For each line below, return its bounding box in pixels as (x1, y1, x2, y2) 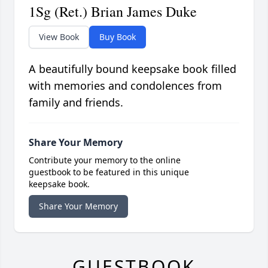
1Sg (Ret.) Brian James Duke (29, 1, 197, 21)
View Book (39, 31, 79, 42)
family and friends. (29, 95, 123, 109)
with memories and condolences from (29, 78, 222, 93)
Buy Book (99, 31, 136, 42)
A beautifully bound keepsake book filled (29, 61, 236, 76)
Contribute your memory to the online (29, 154, 181, 166)
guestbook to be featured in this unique (29, 166, 189, 178)
